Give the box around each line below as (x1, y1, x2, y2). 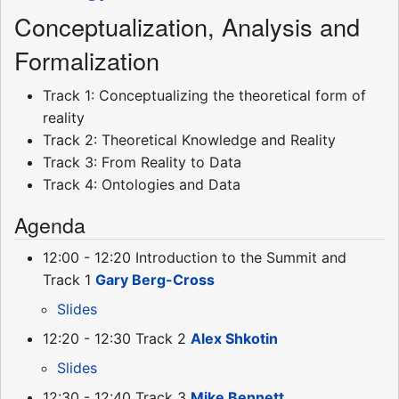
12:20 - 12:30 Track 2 (43, 330, 191, 348)
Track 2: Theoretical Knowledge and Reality (43, 131, 336, 150)
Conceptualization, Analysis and (14, 9, 360, 45)
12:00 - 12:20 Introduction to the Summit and (43, 248, 346, 267)
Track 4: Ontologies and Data (43, 175, 240, 194)
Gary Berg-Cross (95, 271, 215, 289)
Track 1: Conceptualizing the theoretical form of (43, 86, 366, 105)
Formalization (14, 43, 159, 78)
